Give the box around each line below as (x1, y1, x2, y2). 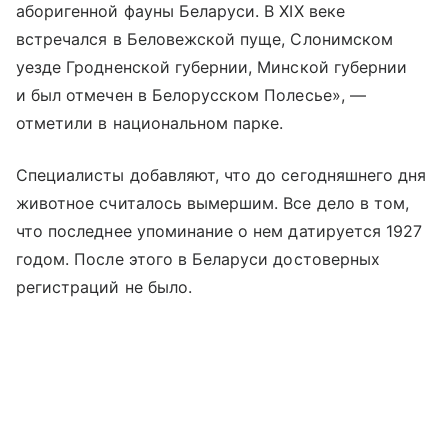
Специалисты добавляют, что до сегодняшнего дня (16, 164, 427, 185)
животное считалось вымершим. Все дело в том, (16, 192, 410, 213)
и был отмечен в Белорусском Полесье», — (16, 84, 366, 105)
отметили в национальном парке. (16, 112, 284, 133)
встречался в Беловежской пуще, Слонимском (16, 28, 393, 49)
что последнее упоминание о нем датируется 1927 (16, 220, 423, 241)
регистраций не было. (16, 276, 192, 297)
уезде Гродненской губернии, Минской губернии (16, 56, 408, 77)
